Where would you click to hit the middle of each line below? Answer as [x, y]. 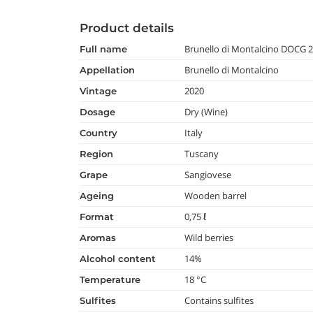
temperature [112, 279]
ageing [100, 196]
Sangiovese [208, 175]
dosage [101, 112]
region [100, 154]
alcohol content [121, 259]
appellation [111, 70]
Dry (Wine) [206, 112]
